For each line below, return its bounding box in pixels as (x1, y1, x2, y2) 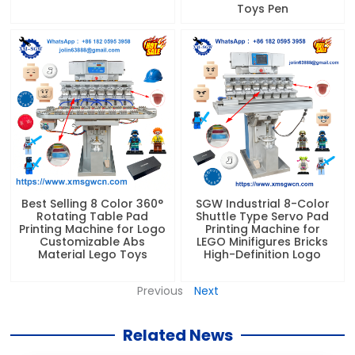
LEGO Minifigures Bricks (197, 234, 329, 250)
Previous (136, 283, 183, 300)
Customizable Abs (40, 234, 146, 250)
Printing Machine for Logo (19, 221, 166, 238)
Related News (122, 324, 233, 347)
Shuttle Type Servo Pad (196, 208, 330, 225)
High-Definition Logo (204, 246, 322, 263)
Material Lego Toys (37, 246, 147, 263)
